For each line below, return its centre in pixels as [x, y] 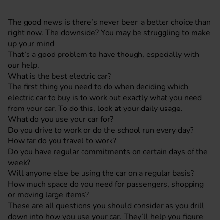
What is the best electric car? [59, 76]
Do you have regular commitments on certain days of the [108, 152]
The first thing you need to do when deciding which [98, 87]
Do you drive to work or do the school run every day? [101, 130]
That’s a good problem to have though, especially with [104, 55]
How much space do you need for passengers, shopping [106, 184]
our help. [24, 65]
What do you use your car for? [61, 119]
